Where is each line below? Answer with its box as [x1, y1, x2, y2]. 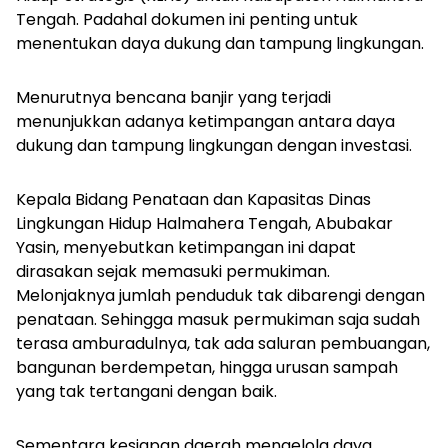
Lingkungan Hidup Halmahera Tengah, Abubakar [16, 211, 393, 235]
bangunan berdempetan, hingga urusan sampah [16, 355, 398, 379]
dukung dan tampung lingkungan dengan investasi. [16, 133, 412, 157]
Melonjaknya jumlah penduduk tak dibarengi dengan [16, 283, 425, 307]
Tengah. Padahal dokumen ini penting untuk [16, 7, 358, 31]
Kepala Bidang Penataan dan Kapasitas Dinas [16, 187, 371, 211]
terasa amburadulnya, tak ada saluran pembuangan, [16, 331, 430, 355]
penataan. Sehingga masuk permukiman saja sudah [16, 307, 420, 331]
